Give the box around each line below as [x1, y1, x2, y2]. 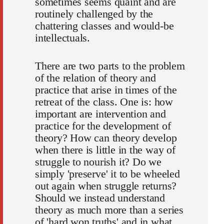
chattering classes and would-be [35, 19, 174, 32]
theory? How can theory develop [35, 131, 177, 144]
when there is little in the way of [35, 143, 175, 156]
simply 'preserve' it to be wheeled [35, 167, 180, 180]
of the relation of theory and [35, 71, 156, 84]
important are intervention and [35, 107, 166, 120]
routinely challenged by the [35, 7, 153, 20]
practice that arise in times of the [35, 83, 177, 96]
